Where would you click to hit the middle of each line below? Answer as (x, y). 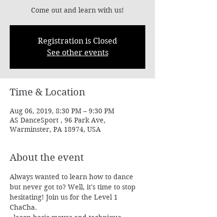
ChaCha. (23, 207)
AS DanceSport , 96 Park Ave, (58, 120)
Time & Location (47, 92)
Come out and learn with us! (77, 10)
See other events (77, 53)
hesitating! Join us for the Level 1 (65, 197)
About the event (47, 158)
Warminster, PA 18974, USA (55, 129)
